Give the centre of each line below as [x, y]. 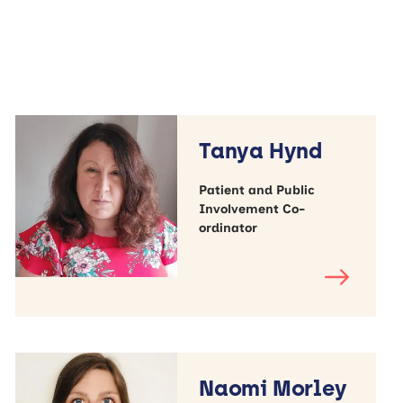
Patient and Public [257, 190]
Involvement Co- [252, 209]
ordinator [228, 228]
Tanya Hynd [260, 150]
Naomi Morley [273, 388]
